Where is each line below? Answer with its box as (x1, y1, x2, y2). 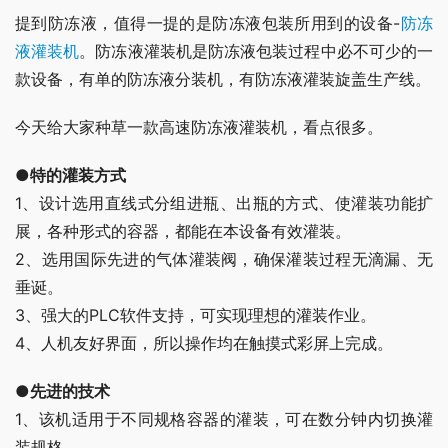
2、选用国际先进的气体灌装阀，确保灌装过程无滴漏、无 (15, 249, 433, 270)
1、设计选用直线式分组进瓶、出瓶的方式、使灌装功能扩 (15, 193, 433, 214)
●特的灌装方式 (15, 165, 126, 186)
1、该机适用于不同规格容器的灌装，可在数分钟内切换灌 (15, 409, 433, 430)
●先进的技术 (15, 381, 110, 402)
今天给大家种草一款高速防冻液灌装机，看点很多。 (15, 117, 383, 138)
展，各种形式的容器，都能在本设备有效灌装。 (15, 221, 351, 242)
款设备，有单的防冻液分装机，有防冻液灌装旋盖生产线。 (15, 69, 431, 90)
